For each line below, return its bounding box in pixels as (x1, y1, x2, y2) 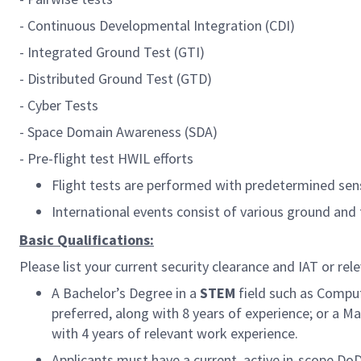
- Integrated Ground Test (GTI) (19, 43, 205, 61)
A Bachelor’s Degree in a (52, 284, 200, 302)
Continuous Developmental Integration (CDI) (27, 16, 295, 35)
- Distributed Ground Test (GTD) (19, 69, 212, 88)
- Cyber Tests (19, 96, 98, 114)
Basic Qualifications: (19, 230, 154, 249)
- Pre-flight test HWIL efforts (19, 149, 193, 168)
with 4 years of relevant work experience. (52, 324, 298, 342)
